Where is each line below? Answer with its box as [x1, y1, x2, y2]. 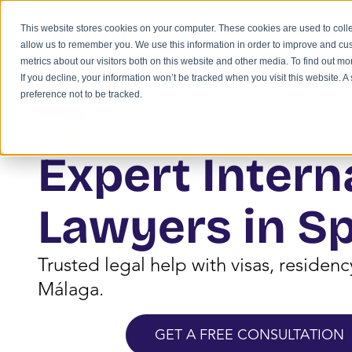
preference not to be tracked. [20, 89, 143, 101]
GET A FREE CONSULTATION [155, 324, 344, 346]
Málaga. [38, 274, 104, 304]
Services [91, 136, 142, 159]
